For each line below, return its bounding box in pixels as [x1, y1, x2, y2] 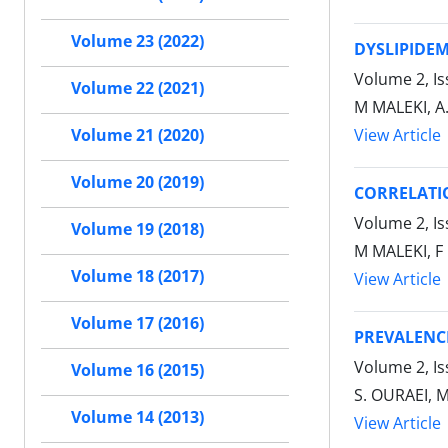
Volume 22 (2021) [71, 77, 204, 100]
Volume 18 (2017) [71, 265, 204, 288]
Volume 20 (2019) [71, 171, 204, 194]
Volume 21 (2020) [71, 124, 204, 147]
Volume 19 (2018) [71, 218, 204, 241]
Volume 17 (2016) [71, 312, 204, 335]
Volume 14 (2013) [71, 406, 204, 429]
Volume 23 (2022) [71, 30, 204, 53]
